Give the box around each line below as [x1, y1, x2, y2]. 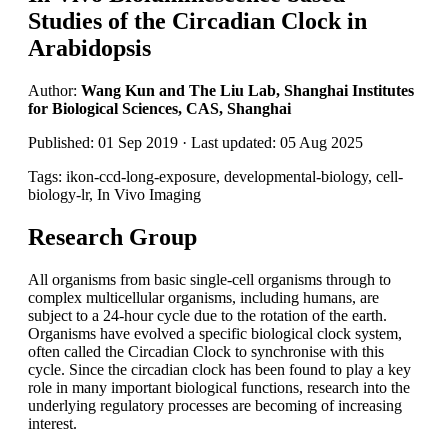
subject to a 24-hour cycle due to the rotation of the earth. [28, 306, 387, 324]
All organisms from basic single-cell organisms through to [28, 270, 391, 288]
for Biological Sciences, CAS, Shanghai [28, 99, 291, 117]
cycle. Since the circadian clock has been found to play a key [28, 360, 411, 378]
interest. [28, 414, 77, 432]
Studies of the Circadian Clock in [28, 7, 367, 34]
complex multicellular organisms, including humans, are [28, 288, 379, 306]
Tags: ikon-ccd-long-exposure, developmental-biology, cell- [28, 167, 403, 185]
